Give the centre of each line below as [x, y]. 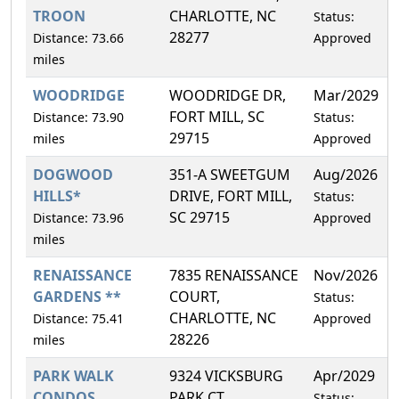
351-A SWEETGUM [230, 174]
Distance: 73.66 [78, 37]
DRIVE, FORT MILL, [231, 195]
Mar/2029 [346, 95]
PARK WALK [73, 375]
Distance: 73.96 [78, 217]
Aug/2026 [346, 174]
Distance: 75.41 [78, 318]
